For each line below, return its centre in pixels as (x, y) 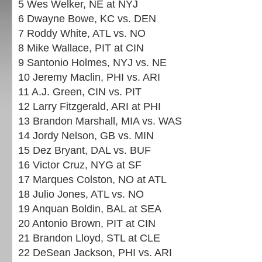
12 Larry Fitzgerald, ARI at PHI (89, 106)
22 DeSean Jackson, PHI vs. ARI (95, 253)
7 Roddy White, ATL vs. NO (82, 33)
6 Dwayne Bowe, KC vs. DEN (87, 19)
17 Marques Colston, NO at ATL (92, 180)
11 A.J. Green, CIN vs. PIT (80, 92)
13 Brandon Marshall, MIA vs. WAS (100, 121)
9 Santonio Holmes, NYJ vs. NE (92, 63)
